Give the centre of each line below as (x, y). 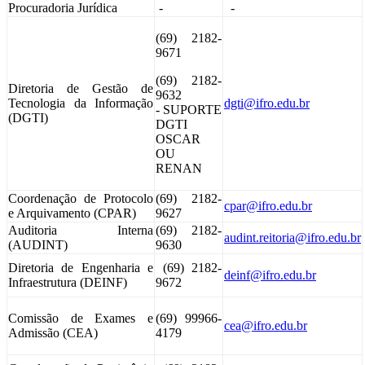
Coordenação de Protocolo (81, 198)
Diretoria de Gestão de (81, 88)
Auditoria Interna (81, 230)
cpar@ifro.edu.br (268, 205)
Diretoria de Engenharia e (81, 267)
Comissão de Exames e (81, 318)
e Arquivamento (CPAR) (72, 213)
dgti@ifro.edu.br (267, 103)
